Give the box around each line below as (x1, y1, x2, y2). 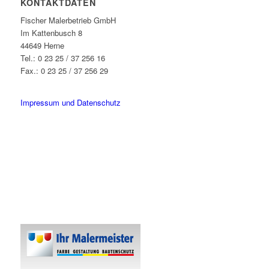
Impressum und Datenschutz (20, 97, 121, 109)
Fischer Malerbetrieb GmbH (20, 14, 116, 26)
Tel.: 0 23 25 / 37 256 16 (20, 52, 105, 64)
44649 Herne (20, 40, 64, 52)
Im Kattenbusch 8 (20, 27, 82, 39)
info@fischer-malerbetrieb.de (20, 77, 119, 89)
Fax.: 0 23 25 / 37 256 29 (20, 65, 108, 77)
